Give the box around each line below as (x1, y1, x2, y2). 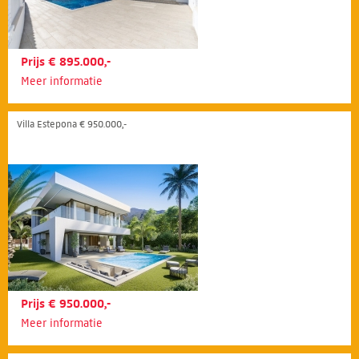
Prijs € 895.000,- (21, 54, 111, 69)
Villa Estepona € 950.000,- (17, 117, 127, 130)
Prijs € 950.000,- (21, 296, 111, 311)
